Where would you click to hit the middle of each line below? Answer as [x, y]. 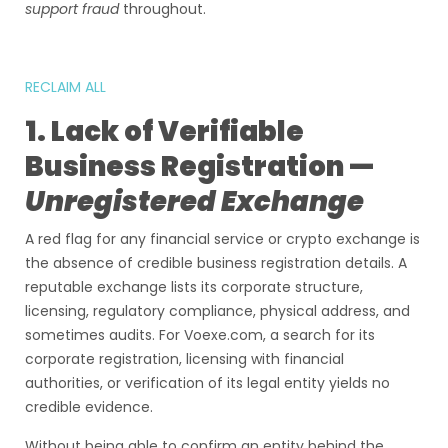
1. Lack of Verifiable [164, 131]
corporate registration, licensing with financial [184, 359]
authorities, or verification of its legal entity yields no [207, 383]
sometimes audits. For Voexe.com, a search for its [200, 335]
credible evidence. [89, 407]
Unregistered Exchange [194, 201]
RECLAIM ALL [67, 87]
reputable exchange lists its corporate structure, [194, 287]
